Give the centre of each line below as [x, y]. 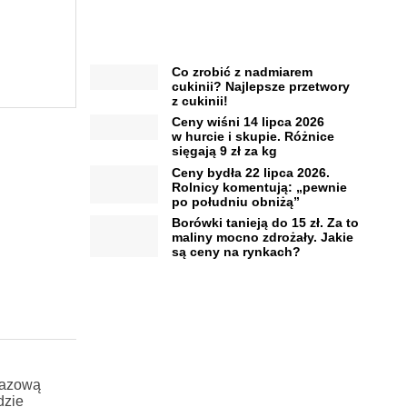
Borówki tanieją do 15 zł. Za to [265, 223]
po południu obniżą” [235, 201]
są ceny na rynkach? [236, 252]
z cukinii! [199, 100]
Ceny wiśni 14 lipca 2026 [248, 122]
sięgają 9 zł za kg [224, 151]
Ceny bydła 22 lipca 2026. [250, 172]
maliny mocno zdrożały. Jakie [262, 238]
